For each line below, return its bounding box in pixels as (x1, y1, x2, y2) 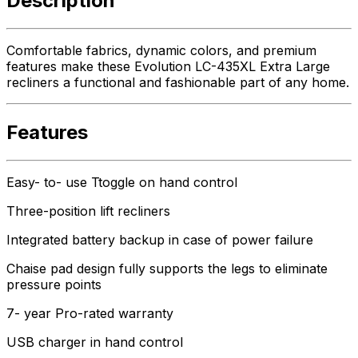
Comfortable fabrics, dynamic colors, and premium (6, 42, 316, 59)
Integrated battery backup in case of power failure (6, 232, 313, 249)
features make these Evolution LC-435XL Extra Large (6, 58, 330, 75)
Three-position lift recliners (6, 203, 170, 220)
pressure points (6, 276, 101, 293)
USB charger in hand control (6, 334, 183, 351)
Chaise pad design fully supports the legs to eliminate (6, 261, 328, 277)
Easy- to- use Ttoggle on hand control (6, 174, 237, 191)
